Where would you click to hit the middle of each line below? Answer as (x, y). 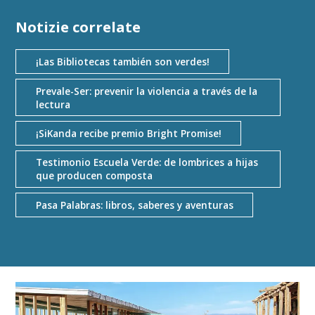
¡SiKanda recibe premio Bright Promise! (128, 134)
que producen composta (94, 176)
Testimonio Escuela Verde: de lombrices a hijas (147, 162)
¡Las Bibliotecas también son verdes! (122, 62)
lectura (53, 104)
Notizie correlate (78, 27)
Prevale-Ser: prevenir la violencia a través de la (146, 91)
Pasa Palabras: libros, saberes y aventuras (134, 205)
